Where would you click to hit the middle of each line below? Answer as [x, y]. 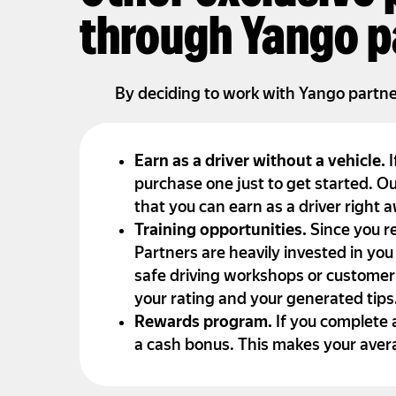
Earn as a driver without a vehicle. [261, 163]
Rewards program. [205, 324]
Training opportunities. [222, 232]
